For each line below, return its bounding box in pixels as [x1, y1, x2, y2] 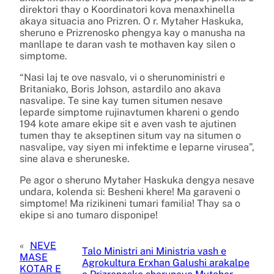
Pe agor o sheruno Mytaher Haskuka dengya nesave [20, 174, 254, 186]
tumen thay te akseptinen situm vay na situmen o [20, 129, 241, 141]
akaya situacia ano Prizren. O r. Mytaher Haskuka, [20, 15, 243, 27]
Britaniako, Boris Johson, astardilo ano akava [20, 83, 221, 95]
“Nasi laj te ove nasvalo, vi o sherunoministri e [20, 71, 225, 83]
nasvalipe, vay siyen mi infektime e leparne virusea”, [20, 141, 254, 153]
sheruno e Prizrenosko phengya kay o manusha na [20, 26, 245, 39]
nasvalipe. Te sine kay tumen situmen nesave [20, 94, 223, 106]
